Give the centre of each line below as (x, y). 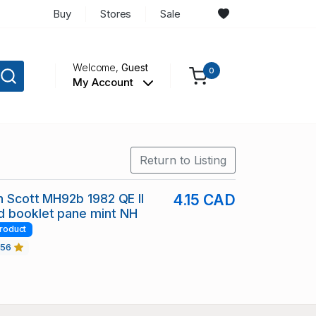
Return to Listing (183, 160)
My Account (104, 83)
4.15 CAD (204, 200)
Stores (116, 13)
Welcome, (97, 68)
